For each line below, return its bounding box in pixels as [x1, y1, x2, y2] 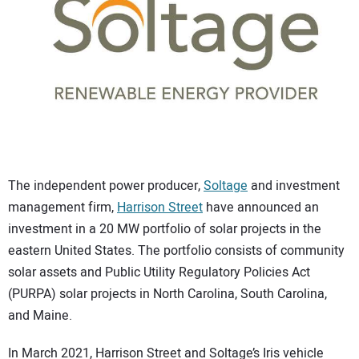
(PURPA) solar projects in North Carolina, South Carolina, [8, 284, 327, 304]
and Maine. [8, 305, 72, 325]
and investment [248, 175, 340, 196]
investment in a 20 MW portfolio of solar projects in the [8, 219, 321, 239]
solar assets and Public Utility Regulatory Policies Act [8, 262, 310, 282]
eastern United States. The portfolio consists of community [8, 240, 345, 260]
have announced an [203, 197, 319, 217]
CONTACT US [17, 11, 95, 30]
